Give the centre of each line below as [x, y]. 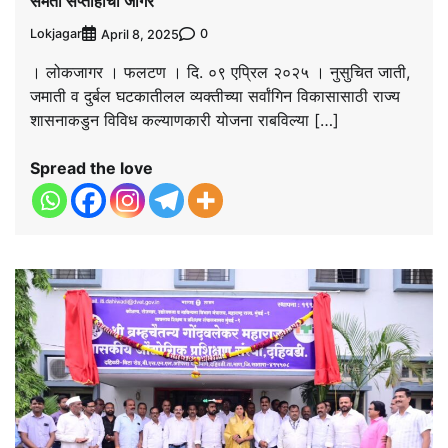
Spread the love [91, 167]
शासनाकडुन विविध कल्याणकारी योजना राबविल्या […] [184, 119]
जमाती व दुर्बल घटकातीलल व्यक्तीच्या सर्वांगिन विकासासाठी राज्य [215, 95]
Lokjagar [56, 34]
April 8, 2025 [140, 34]
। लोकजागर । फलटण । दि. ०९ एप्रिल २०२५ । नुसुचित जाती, [220, 71]
